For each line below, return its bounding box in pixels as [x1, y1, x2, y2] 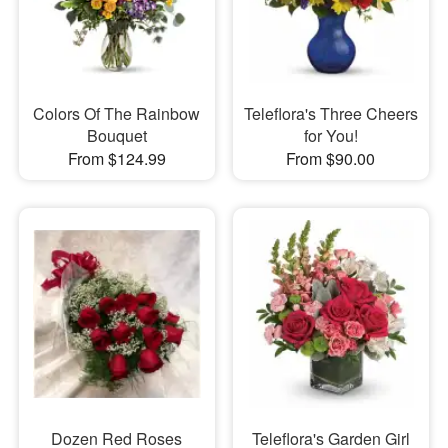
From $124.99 [67, 146, 166, 170]
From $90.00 [286, 146, 376, 170]
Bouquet [86, 123, 147, 147]
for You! [303, 123, 358, 147]
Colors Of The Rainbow [33, 101, 201, 125]
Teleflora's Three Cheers [243, 101, 418, 125]
